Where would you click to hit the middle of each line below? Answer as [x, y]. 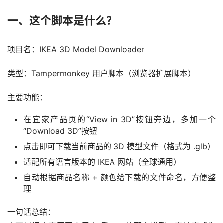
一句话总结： [31, 212]
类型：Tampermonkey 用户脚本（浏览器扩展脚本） [102, 73]
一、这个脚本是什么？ [62, 20]
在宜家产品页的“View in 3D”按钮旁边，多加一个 [119, 119]
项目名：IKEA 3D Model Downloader [76, 49]
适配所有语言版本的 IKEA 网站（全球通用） [102, 162]
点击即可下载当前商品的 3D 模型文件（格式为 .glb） [119, 146]
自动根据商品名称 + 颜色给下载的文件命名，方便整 [119, 177]
